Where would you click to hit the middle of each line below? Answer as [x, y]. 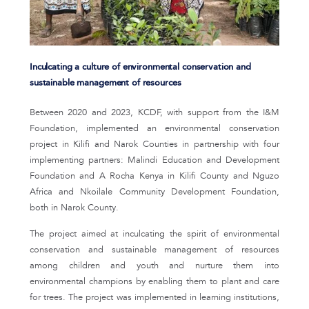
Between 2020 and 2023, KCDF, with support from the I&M [154, 113]
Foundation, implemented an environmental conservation [154, 129]
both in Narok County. [74, 208]
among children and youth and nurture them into [154, 266]
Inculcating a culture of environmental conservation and [140, 67]
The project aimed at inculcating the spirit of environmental [154, 234]
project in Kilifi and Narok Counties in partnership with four [154, 144]
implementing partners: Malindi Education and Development [154, 160]
